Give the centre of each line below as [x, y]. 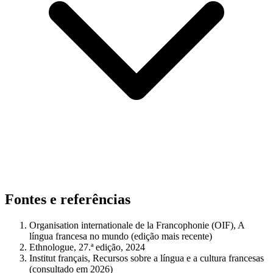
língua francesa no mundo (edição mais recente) [121, 236]
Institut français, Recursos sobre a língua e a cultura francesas [147, 258]
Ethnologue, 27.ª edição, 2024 [87, 247]
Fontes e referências [68, 199]
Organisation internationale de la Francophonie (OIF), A [137, 225]
